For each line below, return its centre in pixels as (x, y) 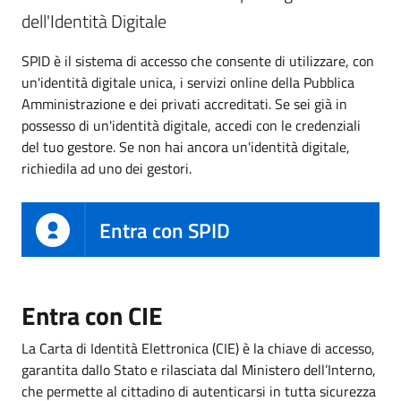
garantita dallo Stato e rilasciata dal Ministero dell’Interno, (199, 370)
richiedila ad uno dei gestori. (107, 168)
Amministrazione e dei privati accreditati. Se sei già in (184, 103)
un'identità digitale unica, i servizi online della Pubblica (188, 82)
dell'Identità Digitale (94, 21)
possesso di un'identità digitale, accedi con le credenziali (191, 125)
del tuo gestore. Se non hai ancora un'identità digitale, (186, 146)
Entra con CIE (92, 316)
